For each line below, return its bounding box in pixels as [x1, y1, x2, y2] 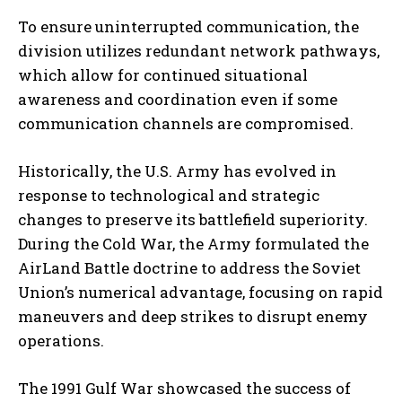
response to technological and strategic [18, 185, 319, 206]
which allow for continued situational [18, 65, 308, 86]
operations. [18, 330, 104, 352]
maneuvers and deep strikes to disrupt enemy [18, 306, 368, 328]
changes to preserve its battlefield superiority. [18, 209, 368, 231]
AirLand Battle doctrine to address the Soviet [18, 258, 361, 279]
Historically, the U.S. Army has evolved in [18, 161, 336, 182]
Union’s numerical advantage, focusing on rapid [18, 282, 383, 303]
